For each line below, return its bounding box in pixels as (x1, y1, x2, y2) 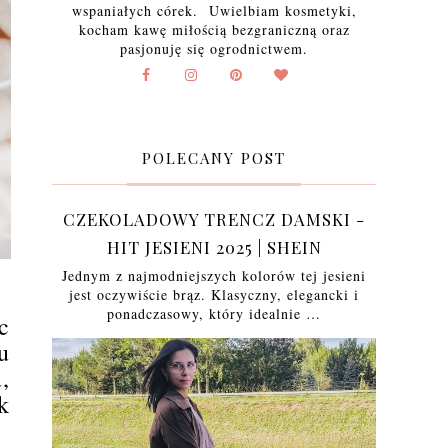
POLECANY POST (142, 148, 286, 168)
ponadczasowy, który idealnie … (107, 304, 321, 323)
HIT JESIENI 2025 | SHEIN (106, 236, 322, 258)
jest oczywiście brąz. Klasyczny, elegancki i (69, 285, 359, 304)
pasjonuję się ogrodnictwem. (120, 39, 308, 58)
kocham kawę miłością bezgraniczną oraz (78, 20, 350, 39)
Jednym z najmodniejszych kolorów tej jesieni (62, 266, 366, 285)
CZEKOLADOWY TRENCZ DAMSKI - (63, 208, 365, 230)
